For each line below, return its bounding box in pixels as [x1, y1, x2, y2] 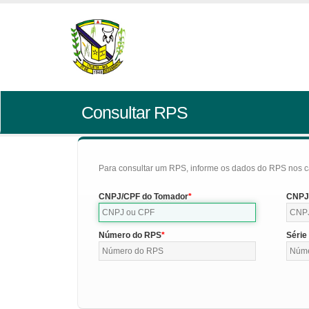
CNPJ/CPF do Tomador [99, 192, 188, 201]
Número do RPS [99, 230, 161, 240]
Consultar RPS [81, 103, 188, 122]
